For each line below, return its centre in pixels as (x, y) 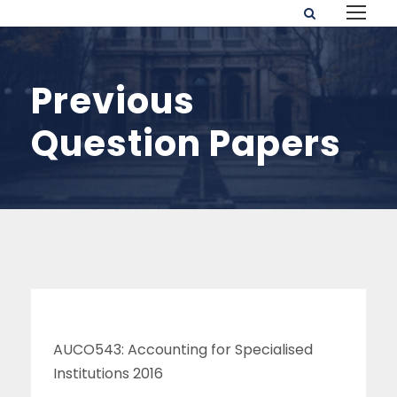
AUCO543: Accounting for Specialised (183, 350)
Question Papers (186, 144)
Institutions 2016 (108, 374)
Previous (113, 101)
